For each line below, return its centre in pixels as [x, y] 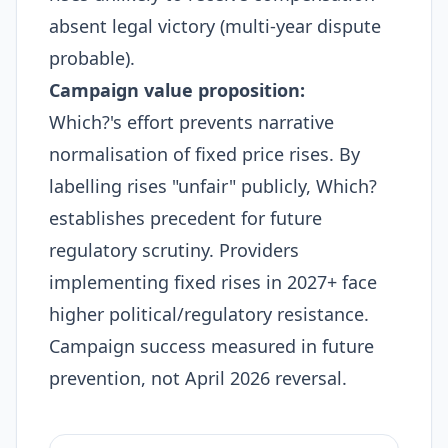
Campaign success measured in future [211, 346]
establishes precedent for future [185, 218]
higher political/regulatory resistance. [209, 314]
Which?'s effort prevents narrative [191, 122]
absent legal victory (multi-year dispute [215, 26]
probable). [92, 58]
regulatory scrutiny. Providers [174, 250]
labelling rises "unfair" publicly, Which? [213, 186]
